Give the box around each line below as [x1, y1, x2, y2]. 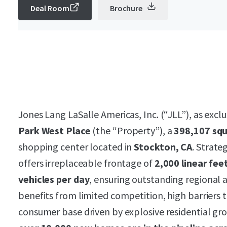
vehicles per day [18, 173, 90, 185]
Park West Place [18, 124, 93, 137]
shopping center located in [18, 140, 134, 153]
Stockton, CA [134, 140, 193, 153]
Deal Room [30, 3, 69, 13]
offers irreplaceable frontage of [18, 157, 155, 169]
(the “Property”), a [92, 124, 174, 137]
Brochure [109, 3, 143, 13]
